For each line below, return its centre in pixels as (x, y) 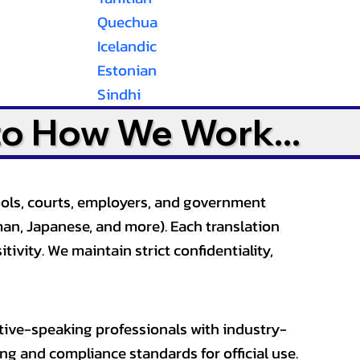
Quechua (127, 22)
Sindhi (119, 94)
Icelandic (127, 46)
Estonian (127, 70)
